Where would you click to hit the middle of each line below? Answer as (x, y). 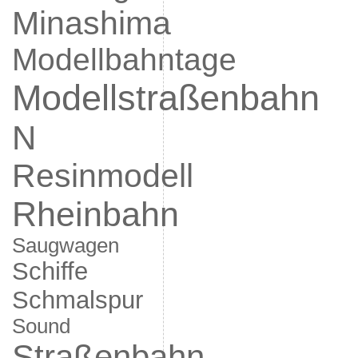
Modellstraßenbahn (165, 98)
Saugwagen (65, 245)
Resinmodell (102, 176)
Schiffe (50, 271)
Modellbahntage (124, 60)
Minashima (91, 23)
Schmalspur (77, 300)
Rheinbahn (95, 214)
